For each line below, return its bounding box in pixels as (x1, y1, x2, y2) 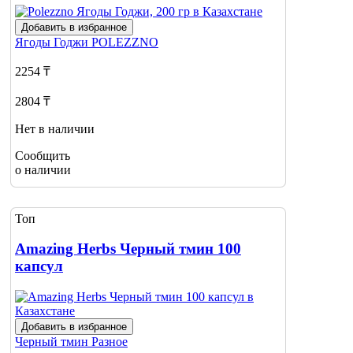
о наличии (15, 162, 71, 176)
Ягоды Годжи (15, 35, 91, 49)
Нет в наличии (15, 121, 95, 136)
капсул (15, 258, 63, 275)
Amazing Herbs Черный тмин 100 (15, 240, 241, 258)
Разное (91, 334, 128, 348)
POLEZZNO (91, 35, 158, 49)
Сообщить (15, 148, 70, 162)
